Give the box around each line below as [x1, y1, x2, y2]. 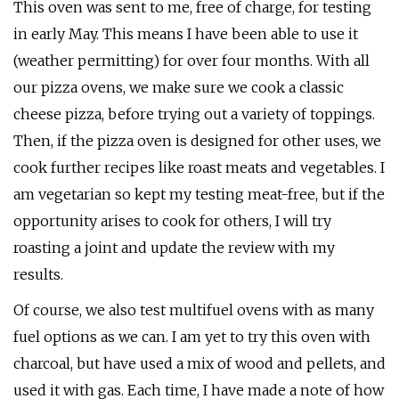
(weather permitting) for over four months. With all [13, 52, 370, 69]
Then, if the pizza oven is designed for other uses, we [13, 132, 381, 150]
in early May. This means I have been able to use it [13, 25, 358, 43]
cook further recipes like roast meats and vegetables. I [13, 159, 385, 176]
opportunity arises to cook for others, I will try [13, 212, 331, 230]
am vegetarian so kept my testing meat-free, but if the [13, 185, 385, 203]
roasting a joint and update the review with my [13, 239, 335, 256]
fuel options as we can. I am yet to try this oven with [13, 328, 370, 346]
